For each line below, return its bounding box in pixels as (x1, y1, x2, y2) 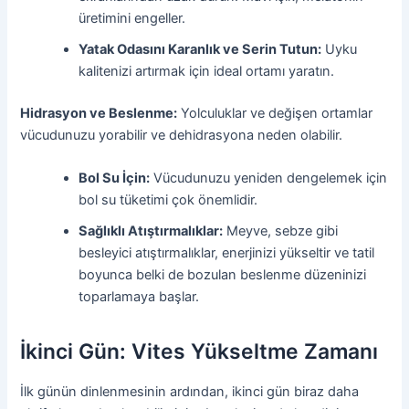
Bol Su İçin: (79, 169, 151, 186)
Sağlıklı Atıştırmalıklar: (79, 222, 224, 239)
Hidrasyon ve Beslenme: (20, 104, 178, 121)
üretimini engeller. (79, 9, 186, 26)
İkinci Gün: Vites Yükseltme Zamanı (20, 339, 379, 365)
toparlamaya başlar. (79, 288, 200, 305)
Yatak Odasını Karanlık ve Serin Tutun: (79, 40, 322, 58)
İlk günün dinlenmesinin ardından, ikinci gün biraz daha (20, 383, 360, 400)
